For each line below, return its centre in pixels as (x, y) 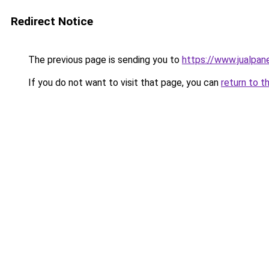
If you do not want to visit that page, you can (123, 83)
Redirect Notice (52, 21)
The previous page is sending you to (104, 60)
